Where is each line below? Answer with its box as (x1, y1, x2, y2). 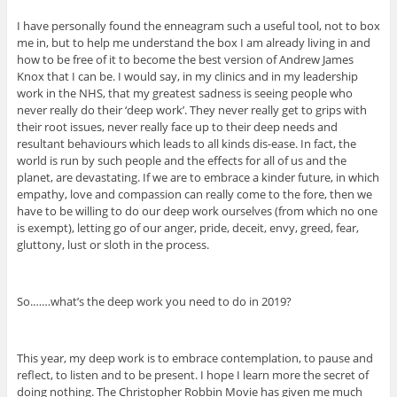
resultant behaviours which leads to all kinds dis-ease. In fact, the (16, 136, 356, 152)
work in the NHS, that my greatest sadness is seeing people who (16, 85, 353, 102)
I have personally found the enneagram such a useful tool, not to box (16, 18, 380, 35)
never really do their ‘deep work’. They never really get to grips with (16, 102, 367, 119)
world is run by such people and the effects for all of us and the (16, 152, 346, 169)
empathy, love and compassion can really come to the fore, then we (16, 186, 372, 203)
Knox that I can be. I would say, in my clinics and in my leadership (16, 68, 358, 85)
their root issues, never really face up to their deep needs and (16, 119, 338, 136)
